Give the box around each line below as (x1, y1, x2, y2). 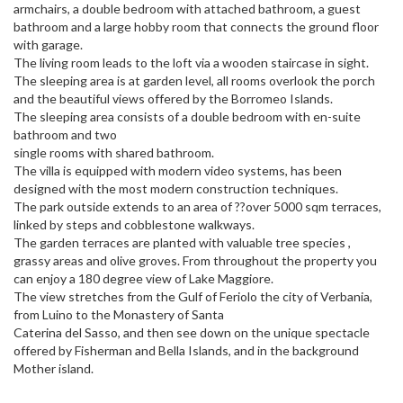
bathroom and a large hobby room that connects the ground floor (13, 19, 379, 35)
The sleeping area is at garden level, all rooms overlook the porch (13, 73, 375, 89)
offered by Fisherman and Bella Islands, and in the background (13, 343, 359, 359)
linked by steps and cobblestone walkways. (13, 217, 255, 233)
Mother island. (13, 361, 94, 377)
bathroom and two (13, 127, 117, 143)
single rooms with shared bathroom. (13, 145, 214, 161)
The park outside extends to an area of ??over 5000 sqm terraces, (13, 199, 381, 215)
